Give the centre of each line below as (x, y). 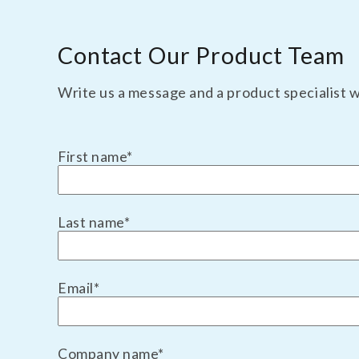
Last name (91, 222)
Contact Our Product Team (201, 55)
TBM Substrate (135, 15)
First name (93, 156)
